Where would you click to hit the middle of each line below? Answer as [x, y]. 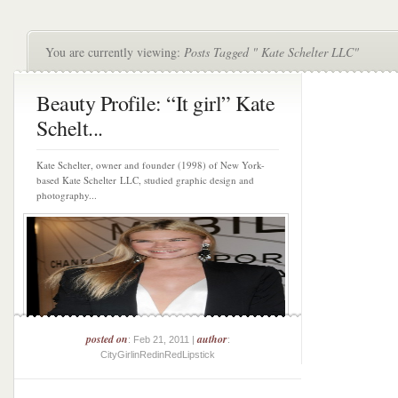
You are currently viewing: [115, 52]
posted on [107, 339]
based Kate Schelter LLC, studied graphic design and [145, 180]
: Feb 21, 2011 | [162, 339]
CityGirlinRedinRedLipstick [158, 354]
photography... [67, 195]
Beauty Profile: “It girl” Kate [155, 103]
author [212, 339]
